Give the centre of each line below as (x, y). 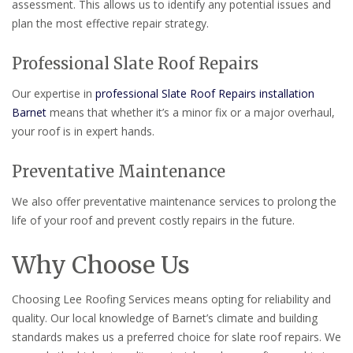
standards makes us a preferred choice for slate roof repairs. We (176, 336)
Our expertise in (54, 94)
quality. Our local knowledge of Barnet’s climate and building (165, 318)
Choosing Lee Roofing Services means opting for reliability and (171, 299)
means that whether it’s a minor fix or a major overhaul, (191, 113)
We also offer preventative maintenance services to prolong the (174, 201)
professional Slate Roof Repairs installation (205, 94)
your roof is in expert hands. (83, 132)
